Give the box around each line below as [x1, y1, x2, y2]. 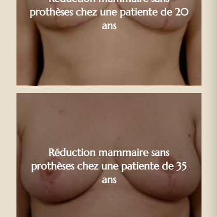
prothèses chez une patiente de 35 [31, 159, 187, 172]
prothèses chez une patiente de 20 [29, 5, 188, 18]
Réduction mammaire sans [48, 146, 170, 159]
